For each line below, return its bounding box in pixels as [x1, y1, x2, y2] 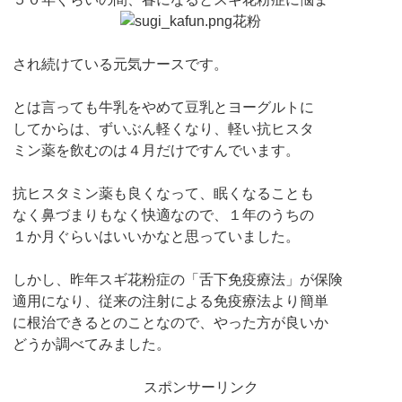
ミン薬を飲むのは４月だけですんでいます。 [13, 143, 301, 159]
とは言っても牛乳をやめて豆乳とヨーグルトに [13, 100, 315, 116]
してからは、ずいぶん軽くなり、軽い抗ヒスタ [13, 121, 315, 137]
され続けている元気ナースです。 [13, 57, 229, 73]
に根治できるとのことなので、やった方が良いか [13, 315, 329, 331]
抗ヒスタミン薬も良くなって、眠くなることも [13, 186, 315, 202]
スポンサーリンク [143, 380, 258, 396]
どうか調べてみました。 [13, 336, 171, 353]
